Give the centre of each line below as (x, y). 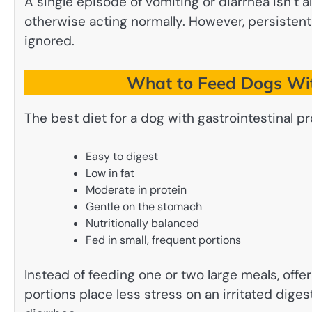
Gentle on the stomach (144, 206)
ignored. (49, 40)
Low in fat (110, 173)
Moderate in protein (136, 189)
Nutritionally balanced (142, 223)
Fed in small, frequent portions (163, 240)
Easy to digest (122, 156)
